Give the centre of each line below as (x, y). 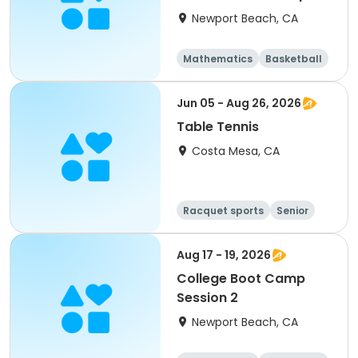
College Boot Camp (241, 278)
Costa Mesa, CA (236, 151)
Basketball (294, 59)
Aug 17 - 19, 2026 (224, 255)
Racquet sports (223, 211)
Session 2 (207, 298)
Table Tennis (218, 127)
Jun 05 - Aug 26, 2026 (239, 103)
